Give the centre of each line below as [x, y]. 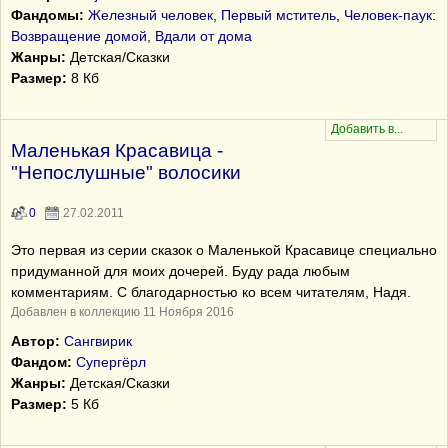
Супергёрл [111, 362]
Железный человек [150, 15]
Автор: [35, 341]
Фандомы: [47, 15]
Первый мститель [278, 15]
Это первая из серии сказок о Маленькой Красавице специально [224, 250]
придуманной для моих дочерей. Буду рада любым [180, 271]
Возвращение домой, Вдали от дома [131, 36]
